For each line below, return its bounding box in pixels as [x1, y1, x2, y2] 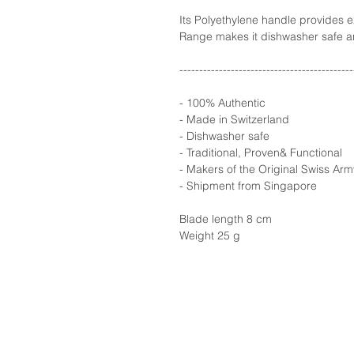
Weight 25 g [179, 228, 240, 243]
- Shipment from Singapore [179, 178, 317, 193]
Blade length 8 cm [179, 211, 272, 226]
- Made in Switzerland [179, 111, 289, 126]
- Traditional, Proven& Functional [179, 145, 342, 160]
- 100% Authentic [179, 95, 265, 110]
